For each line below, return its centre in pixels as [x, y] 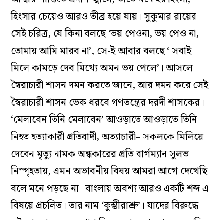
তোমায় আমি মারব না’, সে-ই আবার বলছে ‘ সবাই [101, 51]
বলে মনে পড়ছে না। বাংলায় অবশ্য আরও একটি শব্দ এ [110, 188]
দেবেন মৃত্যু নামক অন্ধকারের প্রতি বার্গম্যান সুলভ [100, 154]
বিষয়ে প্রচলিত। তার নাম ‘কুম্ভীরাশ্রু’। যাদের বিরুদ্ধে [105, 206]
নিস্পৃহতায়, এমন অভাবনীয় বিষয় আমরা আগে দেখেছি [109, 171]
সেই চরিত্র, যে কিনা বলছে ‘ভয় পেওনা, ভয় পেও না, [105, 34]
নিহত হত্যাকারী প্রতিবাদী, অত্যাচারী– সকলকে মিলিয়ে [107, 137]
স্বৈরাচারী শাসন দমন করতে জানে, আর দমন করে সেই [110, 85]
